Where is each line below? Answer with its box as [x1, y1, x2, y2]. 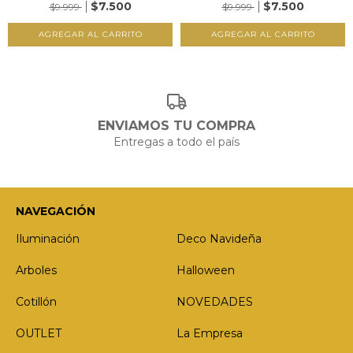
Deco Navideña [176, 231, 262, 246]
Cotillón [16, 294, 57, 309]
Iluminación [16, 231, 80, 246]
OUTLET [16, 325, 61, 340]
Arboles [16, 262, 57, 277]
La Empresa [176, 325, 243, 340]
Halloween [176, 262, 235, 277]
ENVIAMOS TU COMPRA [98, 117, 255, 133]
